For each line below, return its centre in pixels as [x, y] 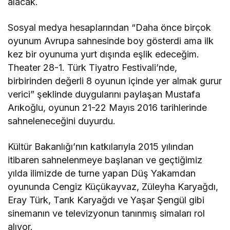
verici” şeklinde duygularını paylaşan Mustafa [104, 94]
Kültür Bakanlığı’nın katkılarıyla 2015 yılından [101, 146]
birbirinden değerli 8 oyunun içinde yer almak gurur [115, 81]
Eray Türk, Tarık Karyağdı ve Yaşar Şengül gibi [106, 200]
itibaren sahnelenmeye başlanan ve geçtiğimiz [105, 160]
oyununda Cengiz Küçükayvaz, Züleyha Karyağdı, [113, 186]
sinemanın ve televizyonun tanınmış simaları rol [107, 213]
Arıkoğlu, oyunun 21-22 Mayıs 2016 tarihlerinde [108, 107]
